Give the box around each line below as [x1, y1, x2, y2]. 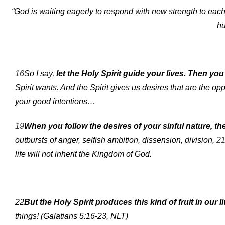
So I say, [24, 69, 54, 78]
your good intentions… [15, 97, 95, 106]
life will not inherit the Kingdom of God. [15, 149, 152, 158]
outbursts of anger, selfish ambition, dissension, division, [15, 135, 214, 144]
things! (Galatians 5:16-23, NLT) [15, 211, 130, 220]
